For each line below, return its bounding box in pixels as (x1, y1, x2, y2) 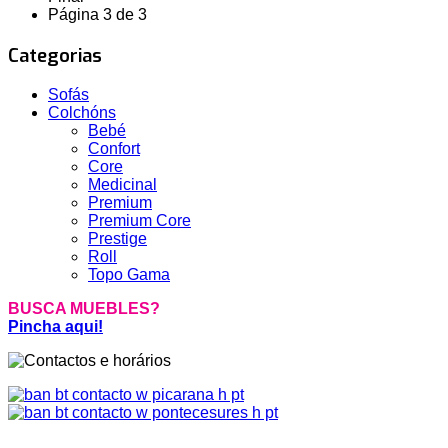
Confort (88, 140, 140, 158)
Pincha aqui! (8, 318, 103, 336)
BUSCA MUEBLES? (8, 300, 160, 318)
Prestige (88, 230, 147, 248)
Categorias (8, 42, 102, 68)
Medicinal (88, 176, 157, 194)
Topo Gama (88, 266, 170, 284)
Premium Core (88, 212, 191, 230)
